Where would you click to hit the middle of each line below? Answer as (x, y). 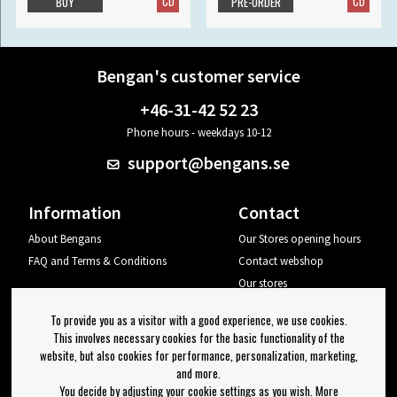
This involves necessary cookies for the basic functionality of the (198, 337)
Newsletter (198, 373)
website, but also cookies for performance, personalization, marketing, (198, 355)
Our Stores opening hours (300, 239)
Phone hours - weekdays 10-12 (198, 133)
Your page (263, 306)
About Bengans (64, 239)
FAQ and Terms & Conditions (97, 261)
